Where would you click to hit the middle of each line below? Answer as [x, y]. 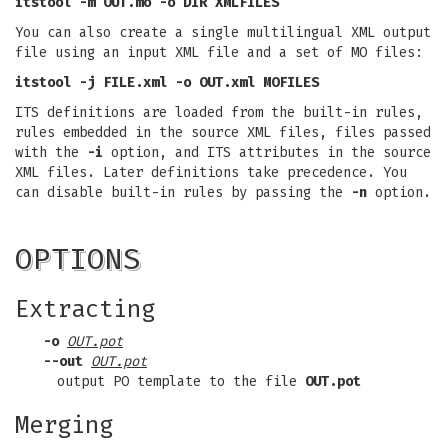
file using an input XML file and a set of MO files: [219, 52]
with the [51, 152]
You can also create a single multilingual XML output [223, 32]
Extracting [85, 309]
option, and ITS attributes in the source [267, 152]
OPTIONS [78, 259]
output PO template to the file [181, 381]
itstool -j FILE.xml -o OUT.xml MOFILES [167, 82]
